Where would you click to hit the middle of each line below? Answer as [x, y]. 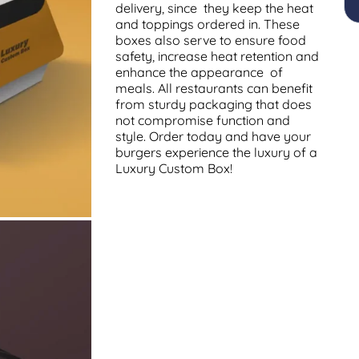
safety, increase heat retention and [217, 56]
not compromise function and [203, 120]
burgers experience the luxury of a [216, 152]
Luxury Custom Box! [174, 168]
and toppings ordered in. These [208, 24]
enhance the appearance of [199, 72]
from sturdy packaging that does [214, 104]
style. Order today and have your [216, 136]
